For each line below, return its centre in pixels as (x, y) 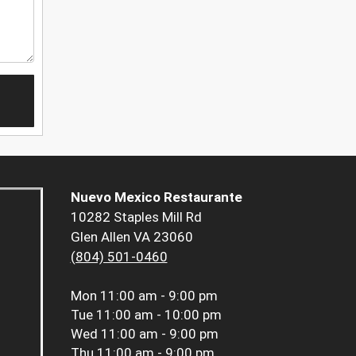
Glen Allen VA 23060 (132, 237)
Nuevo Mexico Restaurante (156, 197)
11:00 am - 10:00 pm (159, 315)
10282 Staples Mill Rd (136, 217)
